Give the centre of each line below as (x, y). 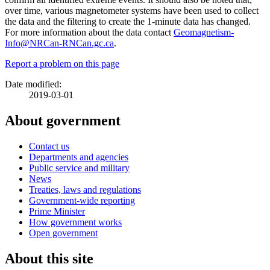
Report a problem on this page (62, 63)
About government (63, 120)
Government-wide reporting (82, 200)
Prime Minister (57, 211)
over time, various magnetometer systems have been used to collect (132, 10)
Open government (63, 233)
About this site (49, 258)
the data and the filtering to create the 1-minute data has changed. (128, 21)
